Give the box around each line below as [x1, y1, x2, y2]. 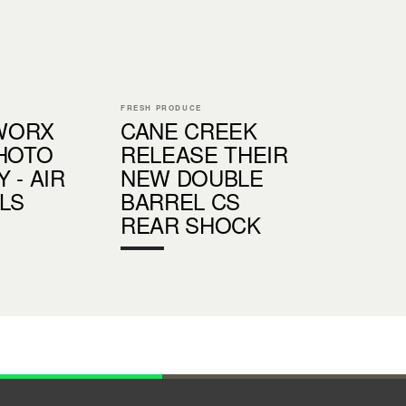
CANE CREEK [121, 113, 257, 146]
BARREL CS [121, 184, 241, 217]
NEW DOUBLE [121, 160, 264, 193]
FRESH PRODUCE [121, 101, 202, 112]
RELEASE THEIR [121, 137, 288, 169]
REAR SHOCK [121, 208, 261, 240]
